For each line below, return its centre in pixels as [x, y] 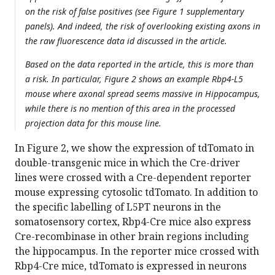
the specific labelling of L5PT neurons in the [118, 207]
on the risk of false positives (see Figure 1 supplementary [135, 12]
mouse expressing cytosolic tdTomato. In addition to [136, 192]
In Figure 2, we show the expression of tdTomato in [134, 148]
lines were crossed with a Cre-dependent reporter [133, 178]
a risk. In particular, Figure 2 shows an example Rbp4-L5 [134, 79]
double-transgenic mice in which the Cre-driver [127, 163]
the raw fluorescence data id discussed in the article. [127, 41]
